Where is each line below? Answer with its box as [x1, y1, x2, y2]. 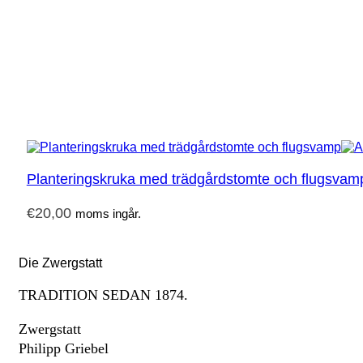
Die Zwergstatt [19, 255, 102, 270]
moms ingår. [75, 206, 141, 220]
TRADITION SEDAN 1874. [19, 286, 188, 303]
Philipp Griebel [19, 340, 109, 357]
